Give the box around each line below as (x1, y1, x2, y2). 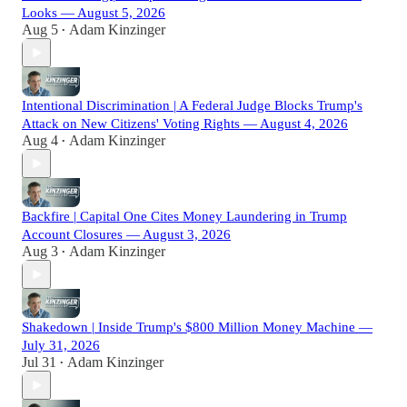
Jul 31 (22, 354, 56, 371)
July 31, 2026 (22, 338, 100, 353)
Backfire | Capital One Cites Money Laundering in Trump (22, 209, 347, 224)
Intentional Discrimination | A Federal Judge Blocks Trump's (22, 98, 362, 114)
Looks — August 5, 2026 (22, 5, 165, 21)
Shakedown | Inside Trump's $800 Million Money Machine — (22, 320, 372, 335)
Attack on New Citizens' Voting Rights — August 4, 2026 (22, 116, 348, 132)
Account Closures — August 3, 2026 (22, 227, 231, 243)
